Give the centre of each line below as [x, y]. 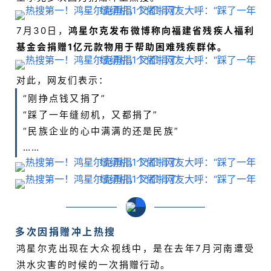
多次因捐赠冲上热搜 [66, 232]
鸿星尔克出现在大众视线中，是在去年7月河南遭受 [135, 249]
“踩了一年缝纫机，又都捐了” [91, 115]
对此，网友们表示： [63, 80]
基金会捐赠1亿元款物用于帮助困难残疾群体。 [122, 47]
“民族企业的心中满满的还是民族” [101, 131]
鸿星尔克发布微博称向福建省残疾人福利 [162, 31]
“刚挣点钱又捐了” [65, 99]
